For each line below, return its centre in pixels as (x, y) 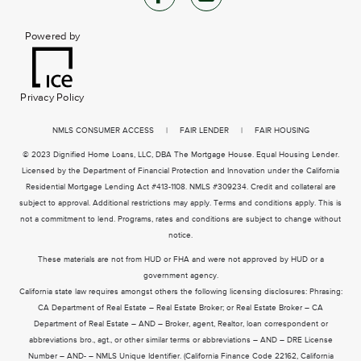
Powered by (52, 36)
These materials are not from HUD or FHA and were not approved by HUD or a (180, 259)
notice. (180, 235)
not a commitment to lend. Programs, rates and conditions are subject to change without (180, 219)
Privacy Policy (52, 98)
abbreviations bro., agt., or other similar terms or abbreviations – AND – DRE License (180, 340)
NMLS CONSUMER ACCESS (103, 130)
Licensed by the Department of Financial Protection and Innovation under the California (180, 170)
